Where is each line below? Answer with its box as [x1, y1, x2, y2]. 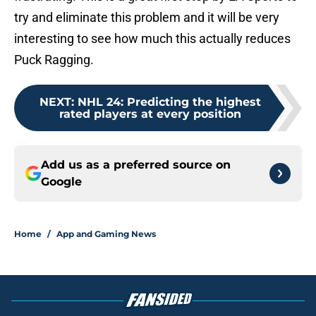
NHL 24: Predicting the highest [78, 95, 261, 109]
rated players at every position [59, 107, 241, 121]
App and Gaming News [56, 229, 156, 240]
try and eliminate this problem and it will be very [14, 10, 279, 25]
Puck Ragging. [14, 52, 94, 68]
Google [41, 175, 82, 189]
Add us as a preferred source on [41, 158, 231, 172]
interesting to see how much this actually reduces [14, 31, 291, 47]
